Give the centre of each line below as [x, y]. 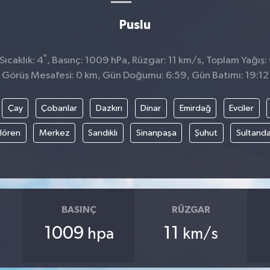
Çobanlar [59, 108]
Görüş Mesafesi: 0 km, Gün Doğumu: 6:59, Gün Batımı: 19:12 [135, 75]
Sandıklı [103, 133]
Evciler [241, 108]
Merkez [54, 133]
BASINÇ [79, 209]
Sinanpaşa [156, 133]
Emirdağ [195, 108]
